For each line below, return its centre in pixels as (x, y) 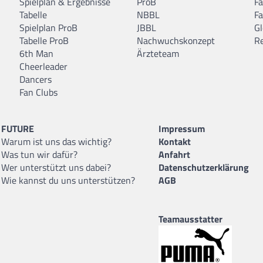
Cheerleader (43, 66)
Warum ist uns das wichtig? (56, 141)
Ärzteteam (158, 53)
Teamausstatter (190, 219)
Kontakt (175, 141)
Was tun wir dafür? (39, 154)
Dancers (36, 79)
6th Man (36, 53)
